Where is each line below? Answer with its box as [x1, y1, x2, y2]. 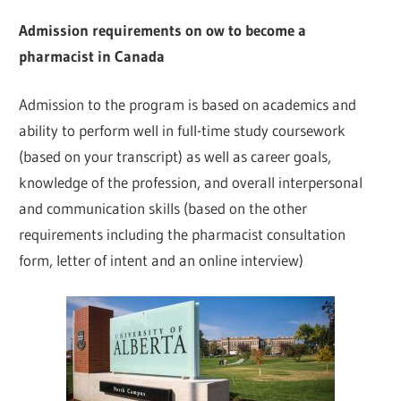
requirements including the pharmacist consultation [19, 225, 346, 244]
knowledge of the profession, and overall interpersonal [19, 173, 363, 192]
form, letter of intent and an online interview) [19, 251, 304, 270]
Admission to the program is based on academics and [19, 95, 357, 115]
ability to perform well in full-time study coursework [19, 121, 346, 141]
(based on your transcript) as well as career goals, [19, 147, 332, 166]
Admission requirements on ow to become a [19, 20, 307, 39]
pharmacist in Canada [19, 46, 166, 65]
